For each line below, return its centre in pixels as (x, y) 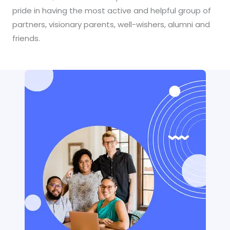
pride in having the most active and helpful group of (112, 11)
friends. (26, 38)
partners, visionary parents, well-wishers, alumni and (111, 24)
